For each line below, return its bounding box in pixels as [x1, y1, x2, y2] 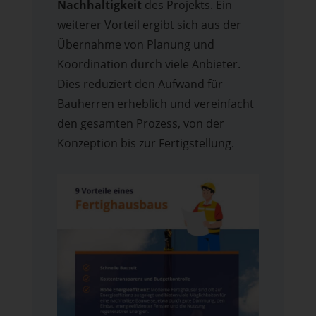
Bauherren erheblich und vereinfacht [56, 95, 254, 111]
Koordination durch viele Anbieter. [56, 56, 241, 72]
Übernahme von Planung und [56, 36, 214, 52]
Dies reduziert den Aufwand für [56, 75, 223, 92]
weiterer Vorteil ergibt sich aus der [56, 16, 241, 32]
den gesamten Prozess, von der [56, 115, 224, 131]
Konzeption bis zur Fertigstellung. [56, 135, 234, 151]
